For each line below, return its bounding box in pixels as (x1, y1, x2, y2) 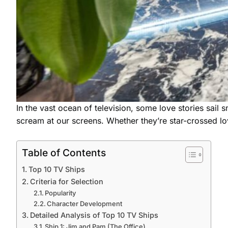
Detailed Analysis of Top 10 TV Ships (30, 210, 158, 219)
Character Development (47, 199, 123, 208)
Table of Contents (22, 146, 106, 159)
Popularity (45, 188, 76, 197)
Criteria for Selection (30, 177, 103, 186)
